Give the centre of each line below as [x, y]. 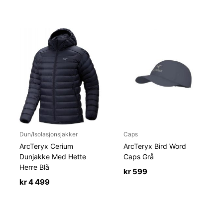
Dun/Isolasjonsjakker [49, 134]
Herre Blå [35, 167]
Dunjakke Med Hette [53, 156]
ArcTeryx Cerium [47, 146]
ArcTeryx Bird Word [155, 146]
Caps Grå [139, 156]
